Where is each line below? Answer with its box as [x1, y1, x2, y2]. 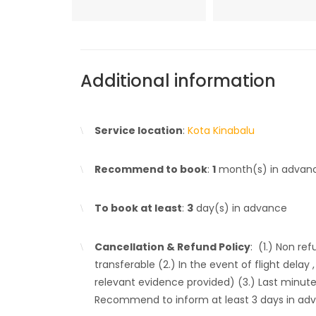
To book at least [95, 201, 182, 215]
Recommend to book [95, 162, 207, 176]
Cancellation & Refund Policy [95, 240, 250, 254]
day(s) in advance [193, 201, 287, 215]
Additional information [80, 69, 276, 92]
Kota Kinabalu [188, 123, 255, 138]
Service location [95, 123, 183, 138]
